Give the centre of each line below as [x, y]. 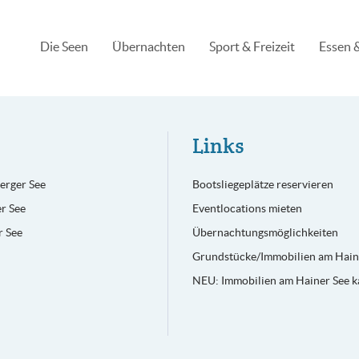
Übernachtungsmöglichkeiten [265, 232]
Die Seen [64, 46]
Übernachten [149, 46]
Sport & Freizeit [252, 46]
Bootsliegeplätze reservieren [263, 184]
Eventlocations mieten [247, 208]
